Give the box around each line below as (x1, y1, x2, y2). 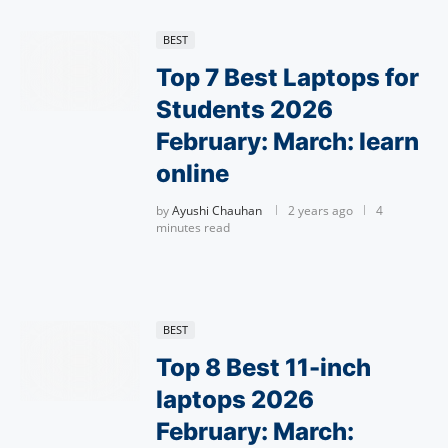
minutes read (156, 219, 230, 236)
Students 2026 (156, 95, 333, 124)
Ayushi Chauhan (172, 202, 262, 219)
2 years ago (288, 202, 353, 219)
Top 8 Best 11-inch (156, 353, 371, 382)
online (156, 159, 229, 188)
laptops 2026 (156, 385, 314, 414)
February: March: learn (156, 127, 419, 156)
